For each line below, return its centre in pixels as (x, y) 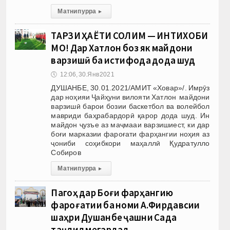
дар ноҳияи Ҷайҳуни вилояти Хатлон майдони (130, 97)
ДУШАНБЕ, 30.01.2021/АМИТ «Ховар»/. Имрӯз (130, 88)
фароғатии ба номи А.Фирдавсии (126, 205)
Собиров (66, 152)
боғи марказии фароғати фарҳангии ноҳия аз (130, 134)
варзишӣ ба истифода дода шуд (123, 60)
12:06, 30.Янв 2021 (87, 74)
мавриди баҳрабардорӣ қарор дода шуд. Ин (130, 115)
